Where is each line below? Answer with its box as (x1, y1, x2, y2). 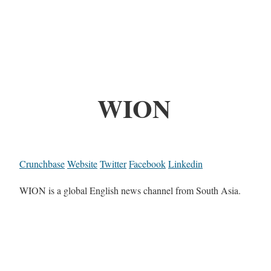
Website (67, 157, 97, 171)
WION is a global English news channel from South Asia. (19, 184, 241, 197)
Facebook (129, 157, 166, 171)
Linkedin (168, 157, 203, 171)
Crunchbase (19, 157, 65, 171)
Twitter (100, 157, 126, 171)
